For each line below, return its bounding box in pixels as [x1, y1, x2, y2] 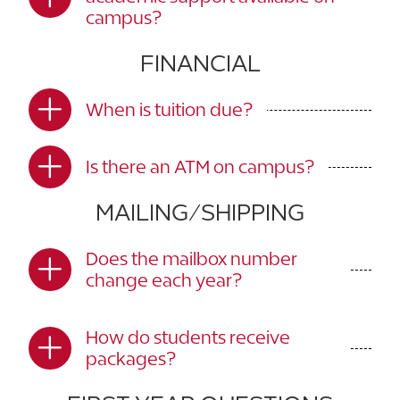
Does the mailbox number [86, 248, 297, 269]
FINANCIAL [139, 50, 261, 77]
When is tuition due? [86, 99, 253, 120]
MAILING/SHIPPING [96, 199, 304, 226]
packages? [86, 348, 176, 369]
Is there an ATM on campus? [86, 156, 314, 177]
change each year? [86, 270, 242, 290]
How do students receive [86, 327, 290, 347]
